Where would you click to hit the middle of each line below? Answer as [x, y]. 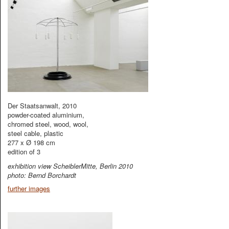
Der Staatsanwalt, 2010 [42, 106]
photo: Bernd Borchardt [42, 175]
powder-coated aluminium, [46, 115]
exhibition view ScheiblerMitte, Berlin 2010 [70, 166]
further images [29, 188]
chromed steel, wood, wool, [48, 124]
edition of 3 [24, 152]
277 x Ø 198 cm [31, 142]
